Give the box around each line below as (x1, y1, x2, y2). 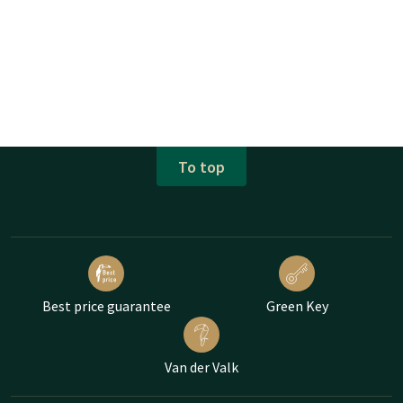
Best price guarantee (41, 297, 171, 316)
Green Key (265, 297, 328, 316)
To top (178, 156, 225, 177)
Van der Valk (165, 358, 238, 377)
